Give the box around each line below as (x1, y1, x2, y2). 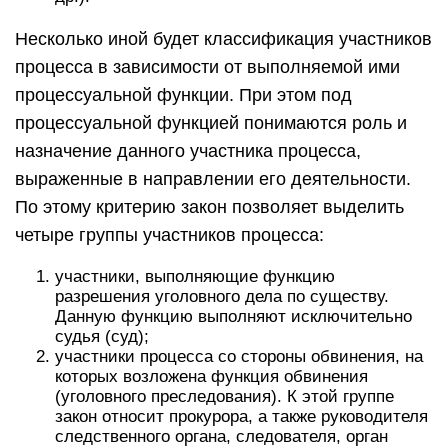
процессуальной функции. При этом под (15, 85, 352, 105)
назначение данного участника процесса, (15, 141, 361, 161)
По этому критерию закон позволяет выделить (15, 197, 404, 217)
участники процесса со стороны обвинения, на (55, 347, 423, 366)
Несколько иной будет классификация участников (15, 29, 432, 49)
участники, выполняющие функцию (55, 267, 335, 286)
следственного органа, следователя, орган (55, 427, 388, 446)
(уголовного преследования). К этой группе (55, 387, 394, 406)
